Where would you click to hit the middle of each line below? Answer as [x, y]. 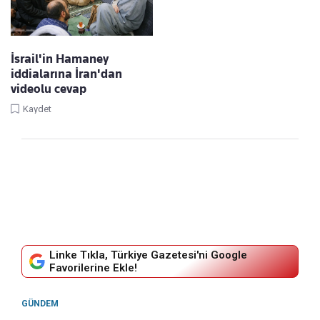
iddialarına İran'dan [66, 74]
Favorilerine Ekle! [93, 268]
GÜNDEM [40, 304]
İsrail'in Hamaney [60, 59]
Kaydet [37, 109]
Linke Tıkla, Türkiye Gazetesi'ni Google [148, 255]
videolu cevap [49, 89]
